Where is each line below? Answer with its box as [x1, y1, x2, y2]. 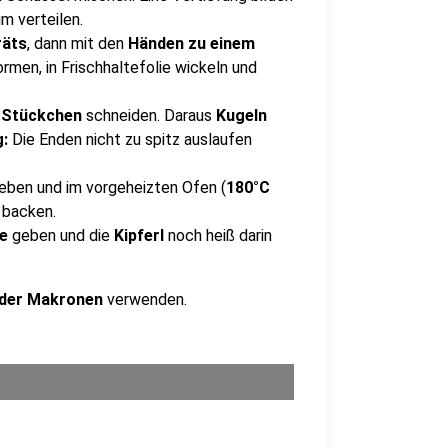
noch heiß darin [168, 226, 272, 245]
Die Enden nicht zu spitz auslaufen [12, 130, 252, 149]
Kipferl [110, 226, 168, 245]
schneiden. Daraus [86, 106, 212, 125]
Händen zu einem [128, 34, 255, 53]
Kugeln [212, 106, 267, 125]
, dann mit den [27, 34, 128, 53]
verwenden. [103, 290, 187, 309]
